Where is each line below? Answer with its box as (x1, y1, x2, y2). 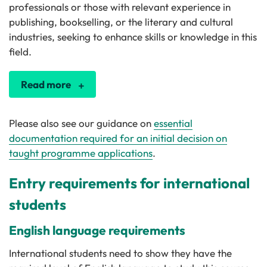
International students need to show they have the (9, 246, 232, 259)
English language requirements (9, 222, 185, 238)
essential (154, 116, 193, 129)
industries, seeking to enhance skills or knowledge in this (9, 30, 257, 43)
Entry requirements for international (9, 173, 250, 192)
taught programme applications (9, 146, 153, 159)
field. (9, 45, 32, 58)
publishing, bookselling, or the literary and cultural (9, 15, 233, 28)
